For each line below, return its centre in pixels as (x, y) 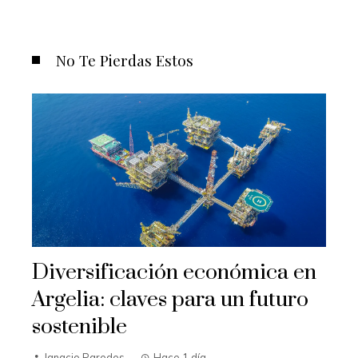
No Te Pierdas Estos (125, 60)
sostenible (80, 327)
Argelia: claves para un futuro (170, 300)
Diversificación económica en (174, 273)
